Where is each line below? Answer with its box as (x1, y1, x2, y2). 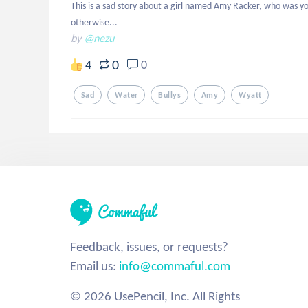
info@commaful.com (119, 258, 230, 274)
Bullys (158, 90, 181, 100)
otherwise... (71, 16, 118, 28)
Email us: (70, 258, 119, 274)
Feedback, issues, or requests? (70, 239, 228, 254)
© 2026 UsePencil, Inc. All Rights (70, 288, 240, 304)
